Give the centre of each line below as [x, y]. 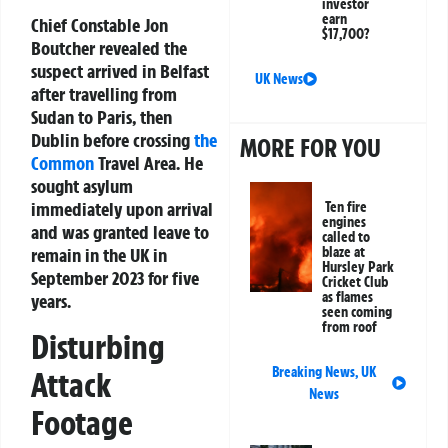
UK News [279, 79]
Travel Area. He [148, 163]
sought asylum [82, 186]
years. [51, 301]
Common [62, 163]
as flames [348, 297]
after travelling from [104, 94]
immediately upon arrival [122, 209]
